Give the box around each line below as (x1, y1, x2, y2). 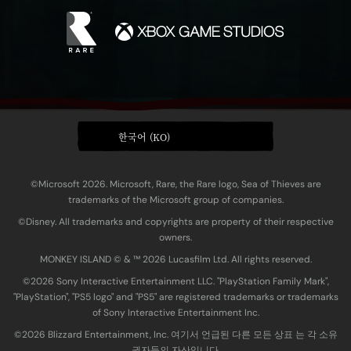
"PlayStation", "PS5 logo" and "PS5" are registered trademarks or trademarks (13, 290, 338, 303)
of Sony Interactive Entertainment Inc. (92, 306, 259, 319)
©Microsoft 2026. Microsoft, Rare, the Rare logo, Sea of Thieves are (30, 177, 321, 190)
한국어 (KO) (118, 129, 170, 143)
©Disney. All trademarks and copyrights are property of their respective (17, 215, 334, 228)
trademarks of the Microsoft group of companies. (67, 193, 284, 206)
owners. (159, 230, 192, 244)
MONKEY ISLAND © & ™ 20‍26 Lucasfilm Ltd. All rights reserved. (39, 252, 312, 266)
